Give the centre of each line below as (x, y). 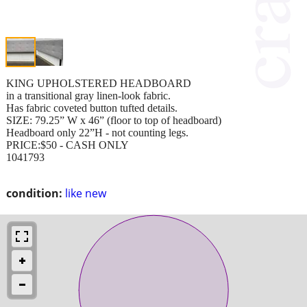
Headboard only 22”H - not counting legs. (97, 132)
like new (86, 193)
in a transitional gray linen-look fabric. (88, 95)
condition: (34, 193)
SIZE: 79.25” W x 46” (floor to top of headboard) (114, 120)
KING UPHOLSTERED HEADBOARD (99, 83)
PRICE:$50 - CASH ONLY (67, 145)
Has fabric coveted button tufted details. (92, 108)
